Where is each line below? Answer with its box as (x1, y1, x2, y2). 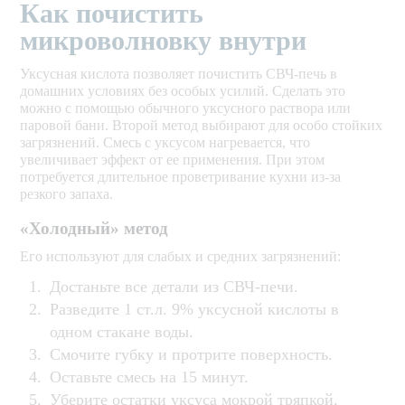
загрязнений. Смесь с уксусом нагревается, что (20, 135, 311, 151)
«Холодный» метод (20, 219, 169, 239)
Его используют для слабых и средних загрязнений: (20, 249, 342, 265)
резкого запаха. (20, 186, 114, 202)
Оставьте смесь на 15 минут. (50, 368, 250, 387)
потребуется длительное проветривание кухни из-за (20, 169, 342, 185)
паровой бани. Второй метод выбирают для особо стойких (20, 118, 383, 134)
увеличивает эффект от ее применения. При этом (20, 152, 325, 168)
